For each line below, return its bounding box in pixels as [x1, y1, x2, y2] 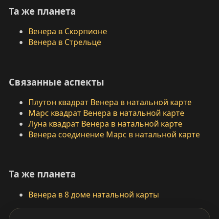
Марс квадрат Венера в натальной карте [28, 108, 184, 119]
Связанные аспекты [8, 75, 104, 88]
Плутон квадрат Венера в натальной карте [28, 97, 192, 108]
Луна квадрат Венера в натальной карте [28, 118, 182, 130]
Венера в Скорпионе [28, 26, 107, 37]
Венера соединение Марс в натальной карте [28, 129, 200, 140]
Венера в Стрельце [28, 37, 101, 48]
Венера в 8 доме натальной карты [28, 189, 159, 200]
